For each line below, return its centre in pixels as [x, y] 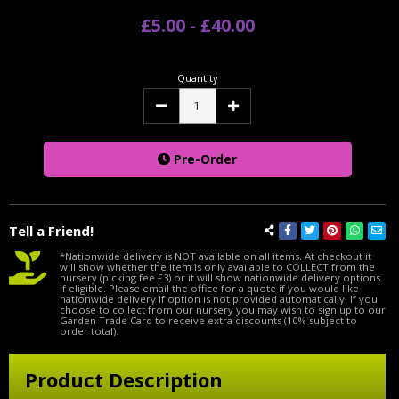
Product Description [123, 379]
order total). [89, 330]
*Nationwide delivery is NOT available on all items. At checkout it [216, 256]
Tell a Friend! [51, 230]
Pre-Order [205, 159]
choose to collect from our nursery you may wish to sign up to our [223, 309]
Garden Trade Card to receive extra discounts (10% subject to [208, 320]
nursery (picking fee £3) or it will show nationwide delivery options [220, 277]
